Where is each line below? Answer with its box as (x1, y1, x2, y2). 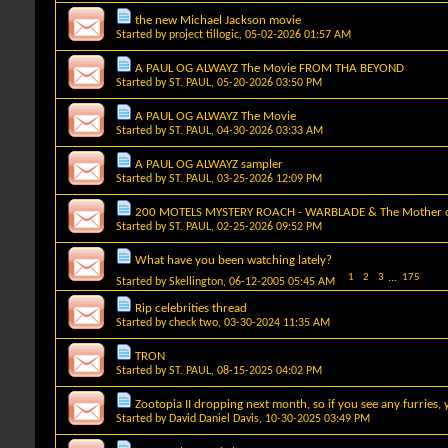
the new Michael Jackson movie (135, 13, 301, 27)
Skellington (169, 275, 223, 288)
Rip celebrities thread (135, 301, 247, 315)
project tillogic (169, 28, 239, 41)
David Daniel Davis (169, 412, 259, 425)
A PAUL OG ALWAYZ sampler (135, 157, 283, 171)
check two (169, 316, 218, 329)
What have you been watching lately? (135, 253, 332, 267)
